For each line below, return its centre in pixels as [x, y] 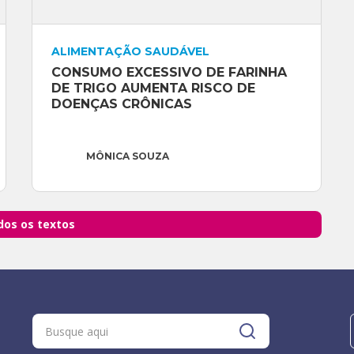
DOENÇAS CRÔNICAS [121, 104]
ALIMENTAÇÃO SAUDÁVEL [130, 52]
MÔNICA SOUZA [127, 156]
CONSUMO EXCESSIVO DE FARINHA [169, 73]
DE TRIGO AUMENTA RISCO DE [153, 88]
